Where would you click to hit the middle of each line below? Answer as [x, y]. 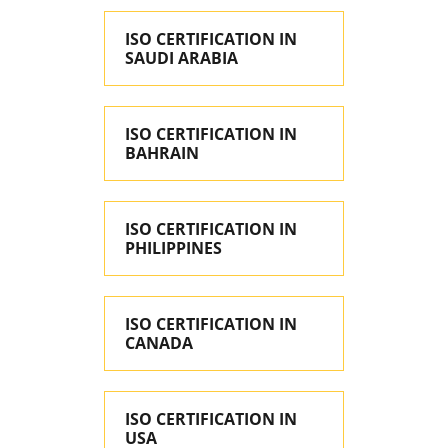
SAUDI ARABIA [181, 58]
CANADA [159, 343]
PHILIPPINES [173, 248]
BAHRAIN [162, 153]
